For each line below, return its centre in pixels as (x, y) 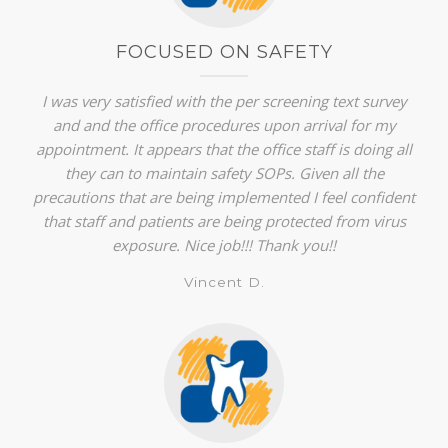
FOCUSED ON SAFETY (224, 51)
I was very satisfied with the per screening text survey (224, 100)
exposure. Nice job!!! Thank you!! (224, 244)
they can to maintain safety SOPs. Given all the (224, 172)
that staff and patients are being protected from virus (224, 220)
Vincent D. (224, 281)
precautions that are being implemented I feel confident (224, 196)
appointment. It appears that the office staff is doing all (224, 148)
